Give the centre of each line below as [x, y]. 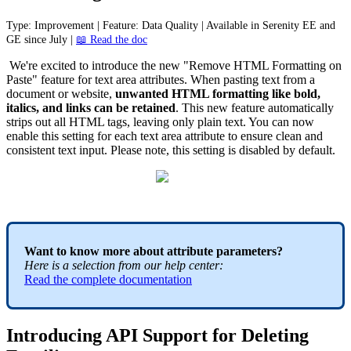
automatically [301, 107]
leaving [151, 121]
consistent [31, 150]
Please [126, 150]
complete [94, 279]
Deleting [275, 335]
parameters [246, 251]
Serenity [281, 25]
